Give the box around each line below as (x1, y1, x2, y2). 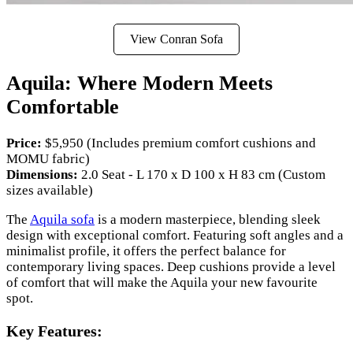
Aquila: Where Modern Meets (6, 72, 273, 95)
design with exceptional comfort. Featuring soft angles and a (6, 228, 344, 243)
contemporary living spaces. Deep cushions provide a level (6, 259, 336, 275)
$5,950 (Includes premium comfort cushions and (42, 136, 316, 151)
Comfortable (6, 95, 119, 119)
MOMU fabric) (6, 151, 90, 167)
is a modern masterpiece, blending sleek (95, 212, 321, 228)
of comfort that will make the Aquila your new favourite (6, 275, 318, 291)
